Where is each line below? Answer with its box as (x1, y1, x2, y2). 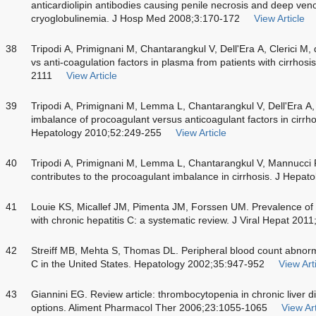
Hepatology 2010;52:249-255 (31, 126, 162, 138)
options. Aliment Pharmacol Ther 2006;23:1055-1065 (31, 301, 267, 313)
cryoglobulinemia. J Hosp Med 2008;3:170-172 (31, 12, 240, 24)
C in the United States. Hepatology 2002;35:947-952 (31, 257, 265, 269)
